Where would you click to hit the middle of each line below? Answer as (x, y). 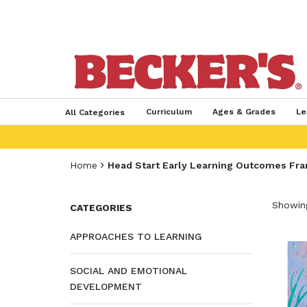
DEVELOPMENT (106, 286)
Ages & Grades (244, 112)
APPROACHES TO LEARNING (136, 236)
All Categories (95, 112)
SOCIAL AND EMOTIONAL (128, 271)
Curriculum (169, 112)
